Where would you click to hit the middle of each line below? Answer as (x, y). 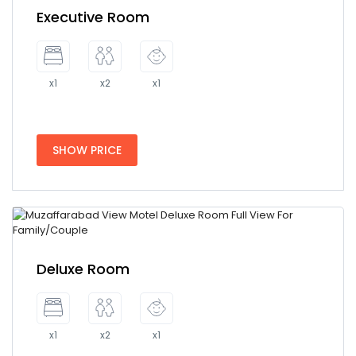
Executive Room (93, 17)
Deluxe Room (83, 269)
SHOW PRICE (87, 150)
